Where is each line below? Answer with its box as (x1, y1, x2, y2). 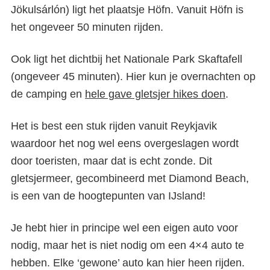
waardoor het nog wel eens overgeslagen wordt (11, 137, 239, 150)
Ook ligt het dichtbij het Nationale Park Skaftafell (11, 53, 242, 66)
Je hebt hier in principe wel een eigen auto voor (11, 222, 238, 234)
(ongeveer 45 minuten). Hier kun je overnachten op (11, 71, 256, 83)
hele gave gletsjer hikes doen (85, 88, 225, 101)
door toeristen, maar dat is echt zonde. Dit (11, 155, 212, 168)
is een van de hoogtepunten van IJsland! (11, 190, 206, 202)
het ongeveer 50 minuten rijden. (11, 21, 163, 34)
